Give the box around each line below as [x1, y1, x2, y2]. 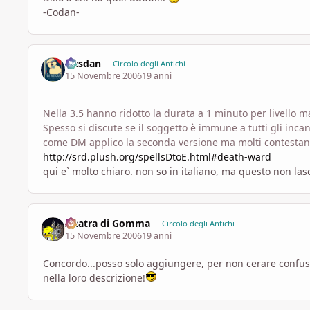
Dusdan [65, 57, 102, 71]
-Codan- [43, 5, 80, 19]
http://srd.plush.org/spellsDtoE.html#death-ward [43, 150, 271, 164]
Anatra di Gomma [65, 216, 151, 230]
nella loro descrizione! [43, 271, 145, 285]
